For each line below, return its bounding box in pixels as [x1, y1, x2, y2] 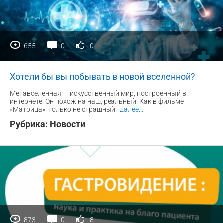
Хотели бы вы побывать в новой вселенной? [10, 71, 195, 82]
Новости [50, 119, 85, 130]
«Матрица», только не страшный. [10, 105, 118, 113]
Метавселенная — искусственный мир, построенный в [10, 89, 186, 98]
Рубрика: [10, 119, 50, 130]
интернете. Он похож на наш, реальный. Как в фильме [10, 97, 184, 106]
